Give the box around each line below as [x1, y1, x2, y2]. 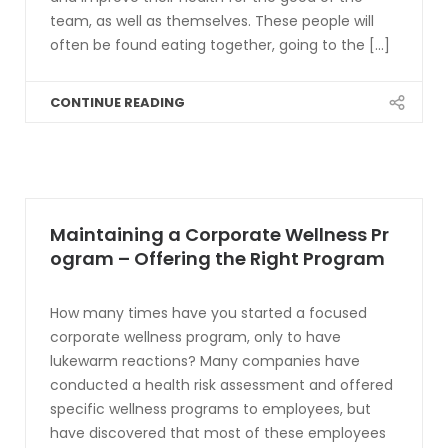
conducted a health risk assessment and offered [50, 375, 393, 395]
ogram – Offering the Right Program [50, 246, 385, 271]
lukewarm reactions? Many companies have [50, 351, 360, 371]
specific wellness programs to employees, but [50, 399, 371, 419]
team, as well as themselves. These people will [50, 11, 374, 31]
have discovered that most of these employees [50, 423, 386, 443]
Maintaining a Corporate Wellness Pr [50, 222, 389, 247]
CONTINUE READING [50, 93, 185, 112]
